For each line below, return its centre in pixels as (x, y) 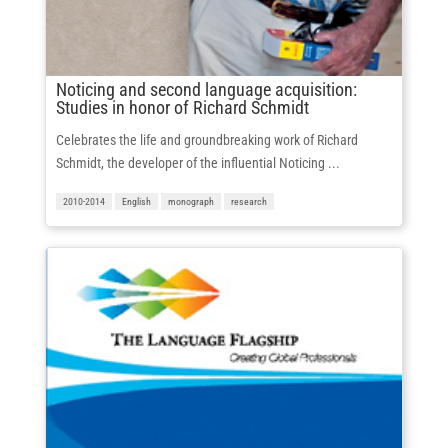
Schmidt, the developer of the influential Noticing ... (197, 163)
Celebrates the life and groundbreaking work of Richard (206, 140)
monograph (190, 202)
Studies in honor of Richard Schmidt (182, 108)
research (248, 202)
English (136, 202)
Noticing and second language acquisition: (206, 90)
